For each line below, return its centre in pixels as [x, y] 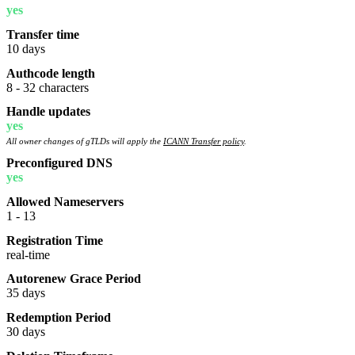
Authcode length [51, 73]
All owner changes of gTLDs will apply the [85, 141]
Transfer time [43, 34]
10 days [26, 48]
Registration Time [55, 240]
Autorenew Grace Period [74, 279]
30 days [26, 332]
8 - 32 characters [48, 87]
